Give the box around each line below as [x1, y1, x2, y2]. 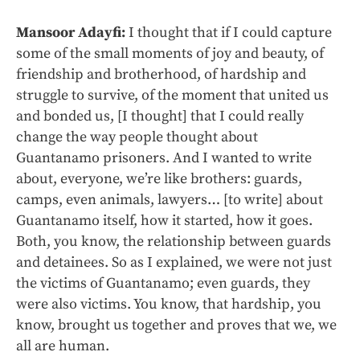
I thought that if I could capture [125, 22, 332, 42]
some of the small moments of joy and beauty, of [16, 43, 324, 63]
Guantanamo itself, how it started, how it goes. [16, 211, 313, 230]
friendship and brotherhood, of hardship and [16, 64, 306, 84]
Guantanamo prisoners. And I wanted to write [16, 148, 312, 167]
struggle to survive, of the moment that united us [16, 85, 329, 104]
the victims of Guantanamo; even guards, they [16, 273, 310, 292]
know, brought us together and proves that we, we [16, 315, 337, 334]
